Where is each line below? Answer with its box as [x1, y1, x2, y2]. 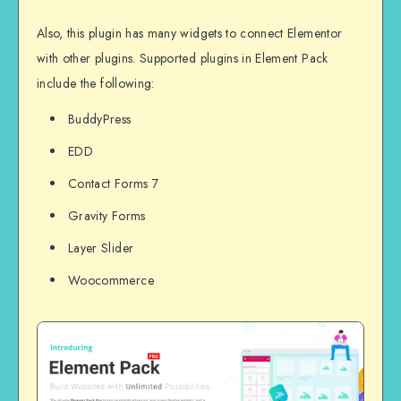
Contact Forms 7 [68, 175, 159, 193]
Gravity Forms [68, 207, 146, 226]
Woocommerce [68, 271, 154, 290]
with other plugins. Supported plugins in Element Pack [37, 48, 328, 67]
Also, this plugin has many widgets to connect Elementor [37, 23, 343, 42]
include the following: [37, 73, 155, 92]
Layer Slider [68, 239, 134, 258]
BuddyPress [68, 110, 132, 129]
